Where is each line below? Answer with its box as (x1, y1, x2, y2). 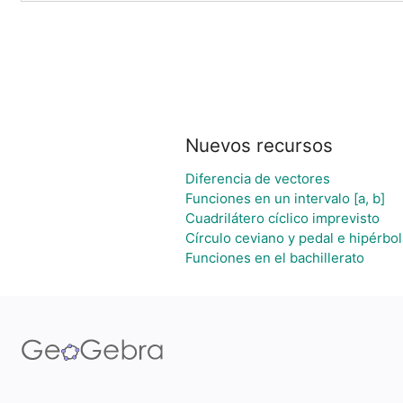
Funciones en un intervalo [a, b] (184, 190, 385, 207)
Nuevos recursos (184, 134, 333, 157)
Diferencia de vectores (184, 170, 330, 187)
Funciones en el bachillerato (184, 249, 364, 266)
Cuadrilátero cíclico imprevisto (184, 210, 380, 227)
